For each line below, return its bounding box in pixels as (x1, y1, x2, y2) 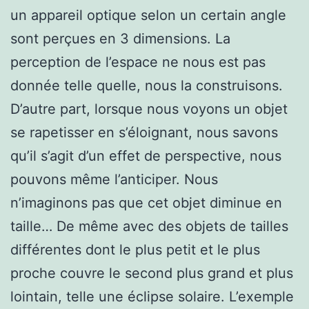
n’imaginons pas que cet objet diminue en (10, 194, 282, 211)
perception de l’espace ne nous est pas (10, 53, 266, 70)
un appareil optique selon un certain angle (10, 6, 286, 23)
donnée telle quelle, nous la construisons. (10, 77, 283, 94)
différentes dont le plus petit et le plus (10, 241, 260, 258)
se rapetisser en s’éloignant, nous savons (10, 123, 278, 141)
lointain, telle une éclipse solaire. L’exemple (10, 288, 294, 305)
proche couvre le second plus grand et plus (10, 264, 293, 281)
